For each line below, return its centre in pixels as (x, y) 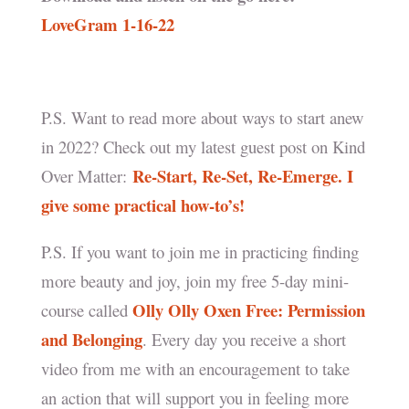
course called (86, 310)
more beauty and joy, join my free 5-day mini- (194, 281)
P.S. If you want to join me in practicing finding (199, 252)
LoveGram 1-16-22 (107, 25)
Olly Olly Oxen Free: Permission (248, 310)
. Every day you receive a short (244, 340)
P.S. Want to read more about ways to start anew (202, 118)
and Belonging (91, 340)
